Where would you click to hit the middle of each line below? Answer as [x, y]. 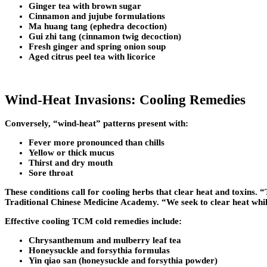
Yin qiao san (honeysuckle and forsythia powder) [123, 261]
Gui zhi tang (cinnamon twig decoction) [105, 36]
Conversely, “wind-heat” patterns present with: [97, 124]
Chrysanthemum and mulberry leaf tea [105, 240]
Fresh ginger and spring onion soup [97, 46]
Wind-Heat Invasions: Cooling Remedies [125, 100]
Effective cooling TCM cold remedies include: [93, 221]
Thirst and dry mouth [71, 163]
